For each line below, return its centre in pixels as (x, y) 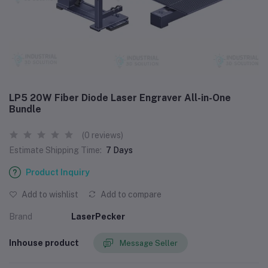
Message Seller (149, 243)
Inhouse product (44, 243)
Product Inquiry (58, 172)
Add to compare (130, 194)
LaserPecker (98, 217)
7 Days (119, 150)
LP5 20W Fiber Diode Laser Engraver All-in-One (120, 98)
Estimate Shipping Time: (55, 150)
